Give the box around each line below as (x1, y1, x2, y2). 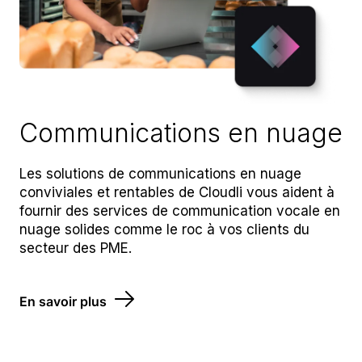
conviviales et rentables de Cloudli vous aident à (19, 184, 335, 201)
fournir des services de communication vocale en (19, 203, 340, 220)
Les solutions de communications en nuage (19, 166, 301, 183)
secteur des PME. (19, 240, 132, 257)
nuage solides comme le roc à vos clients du (19, 221, 309, 238)
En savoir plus (19, 293, 107, 309)
